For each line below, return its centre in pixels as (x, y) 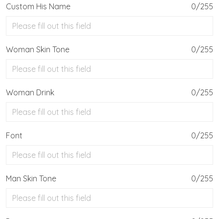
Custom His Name (38, 7)
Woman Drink (30, 93)
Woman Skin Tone (38, 50)
